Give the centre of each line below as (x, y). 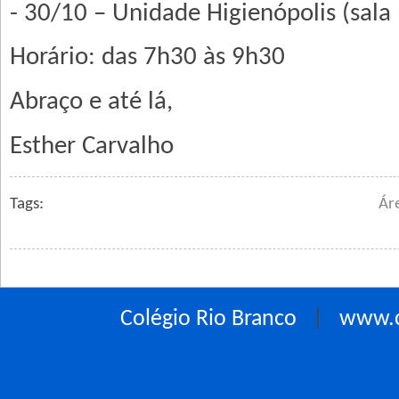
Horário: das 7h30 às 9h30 (147, 58)
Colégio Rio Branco (208, 320)
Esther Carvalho (92, 146)
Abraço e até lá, (91, 102)
